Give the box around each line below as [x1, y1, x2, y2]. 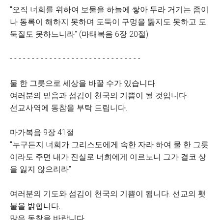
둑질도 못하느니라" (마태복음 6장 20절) [10, 29, 148, 39]
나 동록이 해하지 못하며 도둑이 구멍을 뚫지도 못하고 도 [10, 17, 206, 27]
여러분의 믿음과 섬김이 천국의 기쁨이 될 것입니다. [10, 91, 188, 100]
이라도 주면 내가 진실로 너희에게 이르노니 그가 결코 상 [10, 152, 206, 162]
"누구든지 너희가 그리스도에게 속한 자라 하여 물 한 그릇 [10, 140, 209, 149]
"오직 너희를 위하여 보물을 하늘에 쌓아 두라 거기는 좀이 [10, 5, 209, 14]
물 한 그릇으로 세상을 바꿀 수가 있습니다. [10, 79, 157, 88]
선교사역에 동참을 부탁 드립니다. [10, 103, 127, 112]
